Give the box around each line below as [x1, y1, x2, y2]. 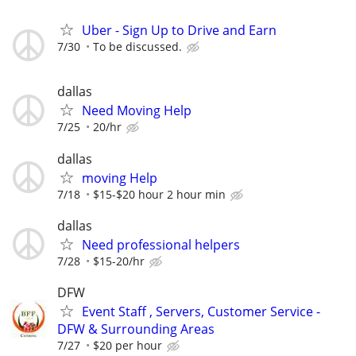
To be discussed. [93, 39, 182, 55]
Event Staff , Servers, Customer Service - [82, 302, 320, 320]
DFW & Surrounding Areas [57, 319, 215, 338]
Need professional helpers [82, 235, 240, 253]
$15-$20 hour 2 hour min [93, 186, 226, 202]
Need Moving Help [82, 102, 192, 120]
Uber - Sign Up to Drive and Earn [82, 21, 277, 40]
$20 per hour [93, 337, 162, 353]
